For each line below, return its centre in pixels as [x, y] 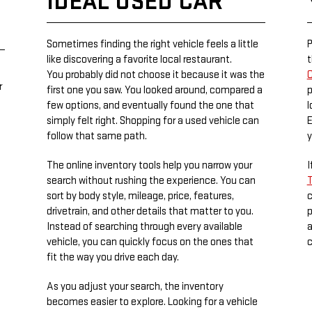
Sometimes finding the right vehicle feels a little [153, 44]
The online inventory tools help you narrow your [150, 165]
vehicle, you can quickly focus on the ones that [150, 242]
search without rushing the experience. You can [151, 181]
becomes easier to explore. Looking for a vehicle [153, 302]
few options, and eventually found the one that [151, 106]
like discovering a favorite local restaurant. [140, 60]
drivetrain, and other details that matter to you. [150, 211]
